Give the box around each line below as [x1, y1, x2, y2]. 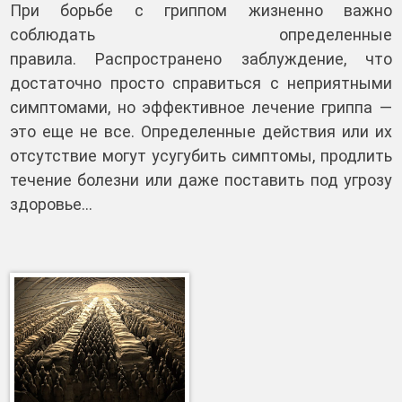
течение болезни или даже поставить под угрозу [10, 170, 392, 189]
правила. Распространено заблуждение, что [10, 49, 392, 68]
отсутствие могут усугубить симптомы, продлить [10, 146, 392, 165]
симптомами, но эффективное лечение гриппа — [10, 98, 392, 117]
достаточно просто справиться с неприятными [10, 74, 392, 92]
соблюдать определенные [10, 25, 392, 44]
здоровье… [10, 195, 92, 214]
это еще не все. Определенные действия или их [10, 122, 392, 141]
